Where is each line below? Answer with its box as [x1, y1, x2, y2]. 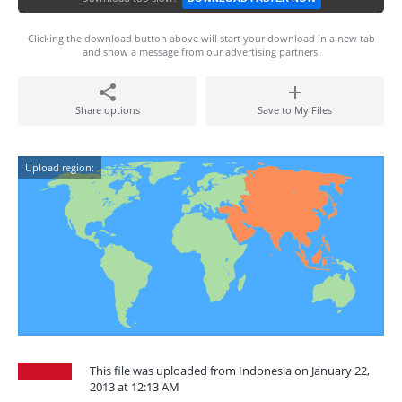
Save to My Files [258, 103, 332, 117]
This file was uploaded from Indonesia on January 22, [90, 363, 370, 379]
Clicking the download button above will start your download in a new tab [27, 31, 375, 45]
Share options [74, 103, 140, 117]
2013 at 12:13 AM [90, 379, 179, 395]
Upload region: [25, 161, 94, 174]
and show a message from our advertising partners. [82, 45, 320, 58]
